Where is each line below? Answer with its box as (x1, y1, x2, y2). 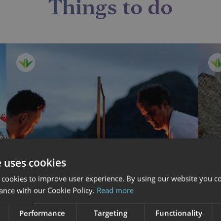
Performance (19, 208, 66, 218)
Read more (97, 185, 134, 195)
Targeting (94, 208, 127, 218)
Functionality (155, 208, 202, 218)
